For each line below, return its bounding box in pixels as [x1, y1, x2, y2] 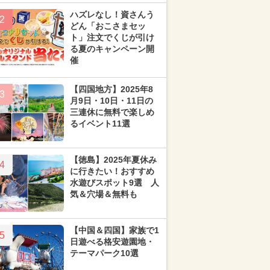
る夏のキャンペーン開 [70, 44, 154, 54]
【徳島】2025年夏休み [70, 155, 157, 165]
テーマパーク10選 [70, 248, 139, 258]
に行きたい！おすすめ [70, 166, 154, 176]
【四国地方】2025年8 [70, 84, 153, 94]
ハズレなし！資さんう [70, 10, 154, 19]
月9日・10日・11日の [70, 96, 153, 105]
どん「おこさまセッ [70, 21, 146, 31]
